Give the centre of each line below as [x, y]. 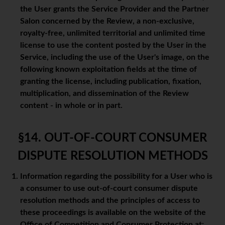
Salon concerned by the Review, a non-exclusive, [107, 21]
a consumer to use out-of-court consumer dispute [109, 189]
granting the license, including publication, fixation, [111, 82]
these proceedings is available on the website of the [113, 213]
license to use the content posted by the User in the [113, 45]
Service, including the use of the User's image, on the [115, 58]
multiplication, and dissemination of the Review [104, 94]
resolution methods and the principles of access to [110, 201]
